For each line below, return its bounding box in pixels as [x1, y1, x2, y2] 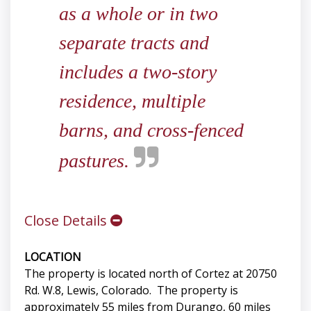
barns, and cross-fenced [59, 119, 244, 142]
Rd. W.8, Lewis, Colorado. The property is [24, 283, 238, 299]
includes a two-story [59, 61, 217, 83]
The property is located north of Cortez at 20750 [24, 266, 277, 282]
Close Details [24, 211, 110, 230]
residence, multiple [59, 90, 205, 112]
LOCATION [24, 249, 81, 265]
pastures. [59, 150, 134, 172]
